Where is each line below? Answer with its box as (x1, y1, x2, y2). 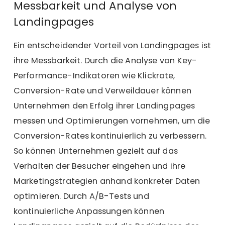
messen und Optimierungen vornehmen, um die (13, 115, 210, 127)
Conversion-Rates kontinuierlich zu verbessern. (13, 130, 206, 142)
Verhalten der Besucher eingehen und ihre (13, 160, 186, 172)
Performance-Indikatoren (13, 70, 120, 82)
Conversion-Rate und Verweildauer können (13, 85, 191, 97)
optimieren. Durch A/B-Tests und (13, 190, 149, 202)
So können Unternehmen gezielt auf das (13, 145, 178, 157)
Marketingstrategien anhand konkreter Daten (13, 175, 200, 187)
